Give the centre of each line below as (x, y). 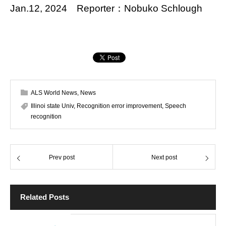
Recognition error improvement (119, 106)
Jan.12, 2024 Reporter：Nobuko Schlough (106, 8)
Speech (176, 106)
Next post (164, 157)
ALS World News (54, 93)
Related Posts (45, 197)
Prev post (62, 157)
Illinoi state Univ (52, 106)
